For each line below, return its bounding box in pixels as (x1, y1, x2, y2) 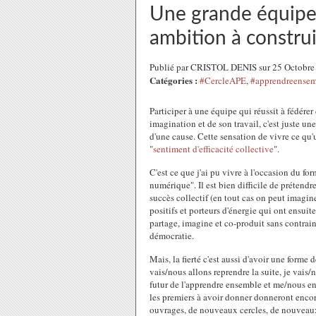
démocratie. (150, 229, 194, 242)
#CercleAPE (200, 74, 246, 87)
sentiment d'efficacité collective (153, 142, 274, 155)
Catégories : (150, 73, 197, 87)
